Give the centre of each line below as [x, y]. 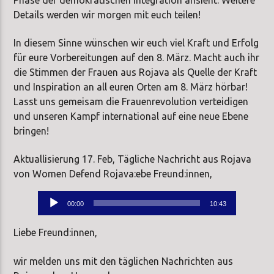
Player [51, 213]
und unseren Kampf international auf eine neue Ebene [131, 116]
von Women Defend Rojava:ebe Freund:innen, [113, 174]
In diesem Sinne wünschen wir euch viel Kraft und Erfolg [136, 43]
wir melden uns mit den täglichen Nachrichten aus [124, 261]
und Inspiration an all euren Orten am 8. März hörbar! [131, 87]
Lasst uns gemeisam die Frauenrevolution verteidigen [131, 101]
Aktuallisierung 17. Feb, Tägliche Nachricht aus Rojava [133, 159]
